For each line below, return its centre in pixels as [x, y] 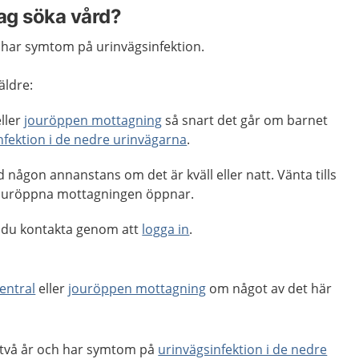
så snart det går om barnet [245, 120]
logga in [166, 229]
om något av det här [269, 288]
